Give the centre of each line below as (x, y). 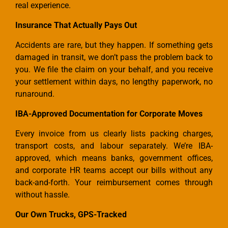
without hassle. (42, 195)
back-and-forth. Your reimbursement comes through (114, 183)
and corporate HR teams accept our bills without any (114, 170)
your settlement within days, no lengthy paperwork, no (114, 82)
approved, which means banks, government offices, (114, 158)
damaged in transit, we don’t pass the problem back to (114, 58)
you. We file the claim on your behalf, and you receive (114, 70)
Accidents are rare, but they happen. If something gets (114, 45)
